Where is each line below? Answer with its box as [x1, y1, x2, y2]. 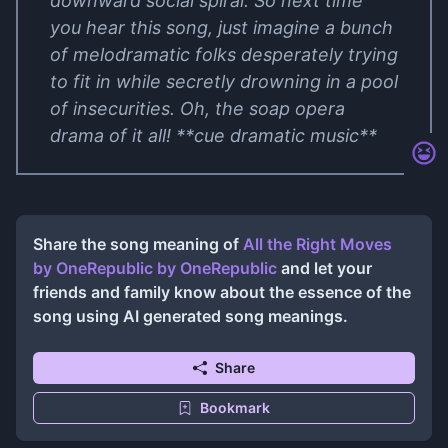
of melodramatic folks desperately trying [50, 44, 398, 65]
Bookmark [200, 399, 270, 416]
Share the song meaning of [33, 234, 243, 254]
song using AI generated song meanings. [33, 306, 348, 326]
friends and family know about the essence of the [33, 282, 411, 302]
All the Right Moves [243, 234, 392, 254]
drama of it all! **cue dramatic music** [50, 125, 377, 146]
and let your [277, 258, 372, 278]
